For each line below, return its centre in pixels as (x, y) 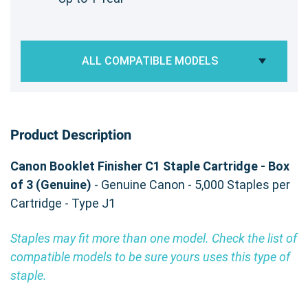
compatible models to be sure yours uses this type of (150, 256)
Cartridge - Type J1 (63, 203)
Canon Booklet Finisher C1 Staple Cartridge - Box (150, 166)
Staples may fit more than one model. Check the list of (154, 238)
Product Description (71, 135)
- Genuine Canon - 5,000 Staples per (191, 184)
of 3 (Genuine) (51, 184)
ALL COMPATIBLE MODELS (150, 60)
